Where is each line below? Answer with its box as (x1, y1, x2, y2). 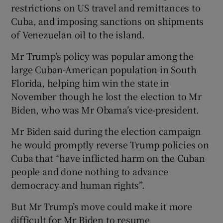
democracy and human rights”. (11, 178, 145, 191)
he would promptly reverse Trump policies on (11, 137, 209, 151)
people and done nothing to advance (11, 164, 168, 178)
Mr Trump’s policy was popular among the (11, 49, 194, 62)
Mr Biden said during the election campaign (11, 124, 202, 137)
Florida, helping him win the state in (11, 76, 170, 89)
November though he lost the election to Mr (11, 89, 202, 103)
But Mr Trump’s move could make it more (11, 199, 192, 213)
